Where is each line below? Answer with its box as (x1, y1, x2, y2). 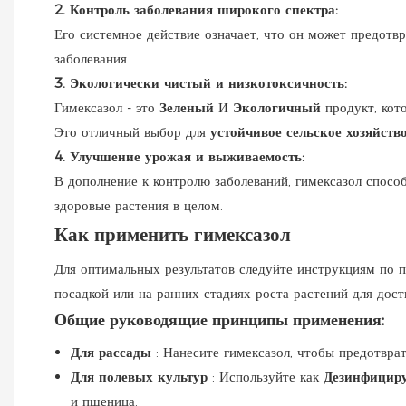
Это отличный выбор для (54, 122, 210, 140)
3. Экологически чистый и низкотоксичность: (54, 73, 347, 92)
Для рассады (71, 343, 156, 361)
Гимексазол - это (54, 98, 159, 116)
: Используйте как (212, 367, 324, 385)
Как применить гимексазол (54, 222, 291, 246)
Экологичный (233, 98, 325, 116)
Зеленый (159, 98, 218, 116)
